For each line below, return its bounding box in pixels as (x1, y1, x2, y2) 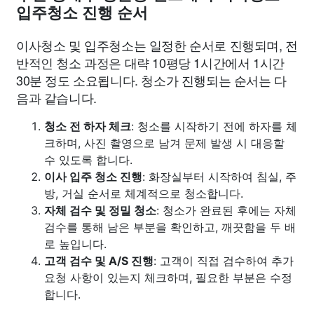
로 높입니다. (44, 236, 107, 251)
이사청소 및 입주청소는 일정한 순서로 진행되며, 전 (16, 35, 298, 54)
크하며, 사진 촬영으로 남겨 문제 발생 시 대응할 (44, 135, 285, 150)
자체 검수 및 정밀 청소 (44, 203, 156, 217)
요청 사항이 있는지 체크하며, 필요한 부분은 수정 (44, 270, 292, 285)
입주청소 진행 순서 (16, 4, 148, 22)
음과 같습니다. (16, 88, 97, 107)
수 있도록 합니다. (44, 152, 132, 167)
